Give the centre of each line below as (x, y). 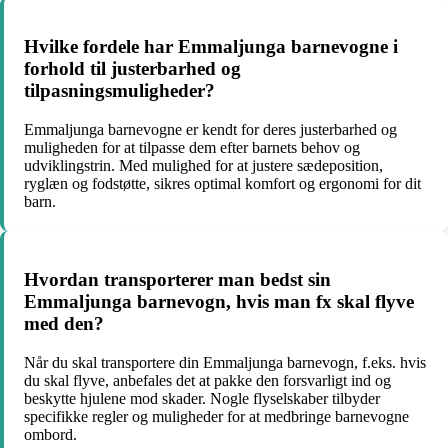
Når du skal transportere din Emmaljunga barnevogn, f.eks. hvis (225, 363)
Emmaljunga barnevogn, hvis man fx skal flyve (219, 302)
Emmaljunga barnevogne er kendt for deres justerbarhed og (210, 129)
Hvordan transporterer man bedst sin (177, 280)
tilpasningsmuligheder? (119, 91)
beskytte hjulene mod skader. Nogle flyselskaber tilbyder (202, 399)
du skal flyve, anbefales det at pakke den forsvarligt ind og (207, 381)
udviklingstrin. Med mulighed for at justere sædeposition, (203, 165)
